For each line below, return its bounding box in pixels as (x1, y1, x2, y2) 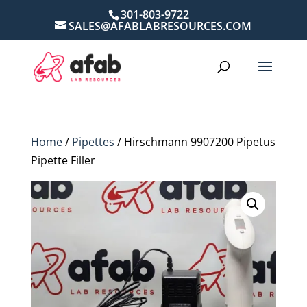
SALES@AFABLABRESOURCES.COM (69, 19, 252, 34)
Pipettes (71, 134, 114, 149)
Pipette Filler (30, 153, 95, 168)
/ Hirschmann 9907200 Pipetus (114, 134, 275, 149)
